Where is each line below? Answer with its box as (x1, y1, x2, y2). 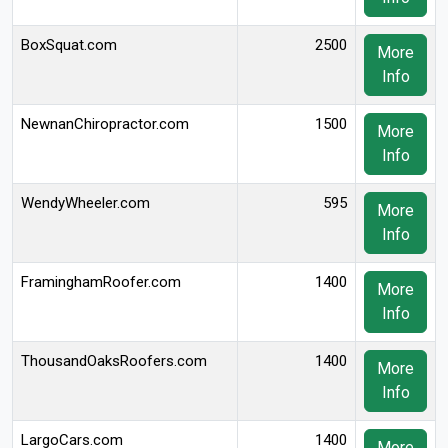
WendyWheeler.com (21, 194, 150, 212)
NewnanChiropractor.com (21, 115, 189, 133)
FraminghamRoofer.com (21, 273, 181, 291)
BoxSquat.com (21, 36, 117, 54)
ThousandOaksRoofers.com (21, 352, 207, 370)
